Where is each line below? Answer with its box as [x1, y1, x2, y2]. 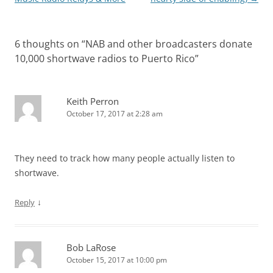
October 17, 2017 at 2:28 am [66, 108, 163, 119]
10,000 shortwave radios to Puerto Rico [15, 51, 195, 65]
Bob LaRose [66, 241, 116, 253]
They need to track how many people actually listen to [15, 152, 235, 164]
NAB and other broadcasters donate [85, 37, 252, 51]
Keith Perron [66, 94, 119, 107]
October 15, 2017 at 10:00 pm [66, 254, 167, 265]
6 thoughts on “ [15, 37, 85, 51]
